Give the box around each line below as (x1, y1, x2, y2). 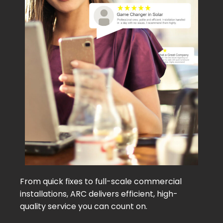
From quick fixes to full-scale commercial (20, 175, 182, 187)
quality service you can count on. (20, 200, 147, 212)
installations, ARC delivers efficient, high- (20, 188, 178, 200)
